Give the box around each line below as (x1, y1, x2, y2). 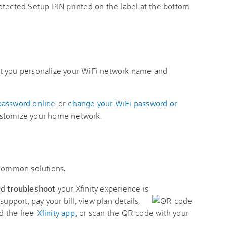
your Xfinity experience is (55, 183, 149, 194)
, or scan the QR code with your (75, 207, 189, 218)
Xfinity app (36, 207, 75, 218)
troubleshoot (7, 183, 56, 194)
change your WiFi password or (68, 98, 177, 108)
